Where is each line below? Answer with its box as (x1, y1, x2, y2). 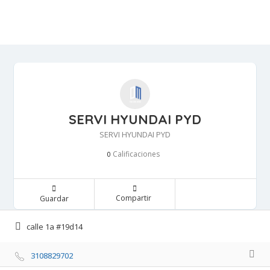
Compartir (115, 192, 151, 203)
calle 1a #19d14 (27, 221, 83, 233)
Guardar (39, 193, 69, 204)
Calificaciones (110, 148, 160, 159)
